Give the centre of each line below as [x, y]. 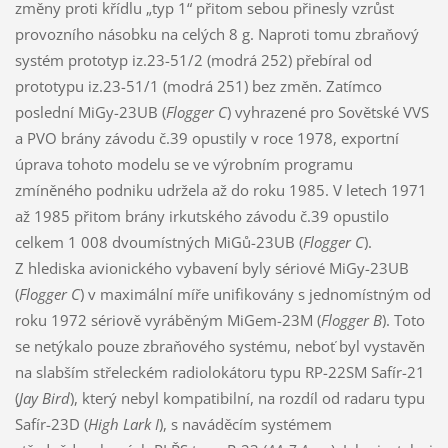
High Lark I [123, 423]
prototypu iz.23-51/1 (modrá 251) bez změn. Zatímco [198, 85]
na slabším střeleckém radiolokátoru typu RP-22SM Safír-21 [219, 371]
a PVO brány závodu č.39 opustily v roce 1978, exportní [206, 137]
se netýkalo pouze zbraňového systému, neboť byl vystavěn [219, 345]
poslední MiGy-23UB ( [90, 111]
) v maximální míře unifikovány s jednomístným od [255, 293]
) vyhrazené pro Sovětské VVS [327, 111]
